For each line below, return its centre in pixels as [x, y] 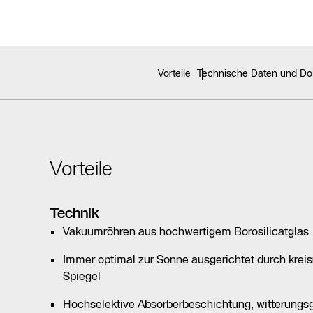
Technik [75, 213]
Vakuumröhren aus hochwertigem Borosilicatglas [186, 232]
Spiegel [82, 276]
